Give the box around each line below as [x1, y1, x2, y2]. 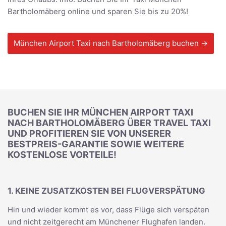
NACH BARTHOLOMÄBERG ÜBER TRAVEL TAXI [8, 118, 211, 128]
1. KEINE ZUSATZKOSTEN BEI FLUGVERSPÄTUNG [8, 185, 205, 196]
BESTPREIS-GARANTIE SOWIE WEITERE [8, 139, 184, 149]
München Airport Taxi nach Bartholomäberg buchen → [14, 38, 208, 48]
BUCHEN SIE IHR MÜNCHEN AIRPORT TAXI [8, 107, 193, 118]
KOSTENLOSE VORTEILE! [8, 149, 117, 160]
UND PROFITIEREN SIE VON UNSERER [8, 128, 171, 139]
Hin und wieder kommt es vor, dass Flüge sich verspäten [8, 205, 209, 214]
